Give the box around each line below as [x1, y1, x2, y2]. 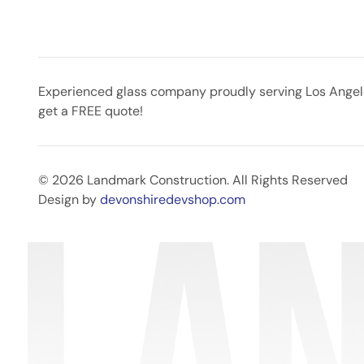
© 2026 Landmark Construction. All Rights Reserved [38, 171, 348, 188]
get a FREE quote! [38, 102, 143, 119]
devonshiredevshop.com [100, 191, 245, 208]
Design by [38, 191, 100, 208]
